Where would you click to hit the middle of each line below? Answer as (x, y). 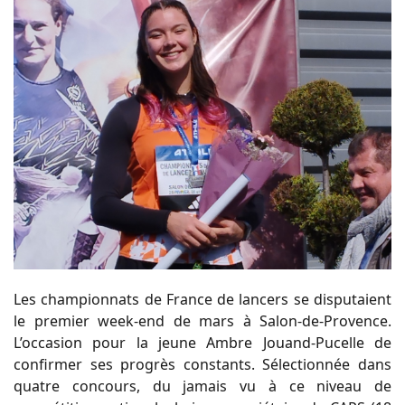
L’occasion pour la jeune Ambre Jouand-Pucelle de (202, 343)
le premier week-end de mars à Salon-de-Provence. (202, 321)
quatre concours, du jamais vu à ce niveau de (202, 386)
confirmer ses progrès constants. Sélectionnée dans (202, 365)
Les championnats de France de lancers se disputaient (202, 300)
